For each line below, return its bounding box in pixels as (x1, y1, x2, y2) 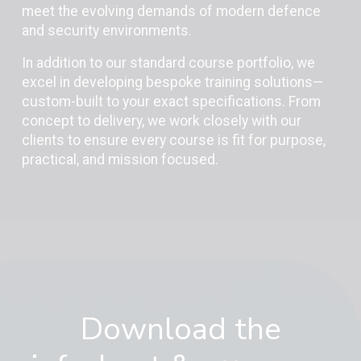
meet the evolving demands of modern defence (21, 3, 321, 19)
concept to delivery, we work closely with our (21, 113, 301, 129)
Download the (80, 308, 281, 351)
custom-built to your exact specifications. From (21, 93, 321, 110)
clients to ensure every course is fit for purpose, (21, 132, 326, 148)
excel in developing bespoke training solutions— (21, 74, 323, 90)
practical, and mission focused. (21, 151, 218, 168)
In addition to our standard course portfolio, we (21, 55, 315, 71)
